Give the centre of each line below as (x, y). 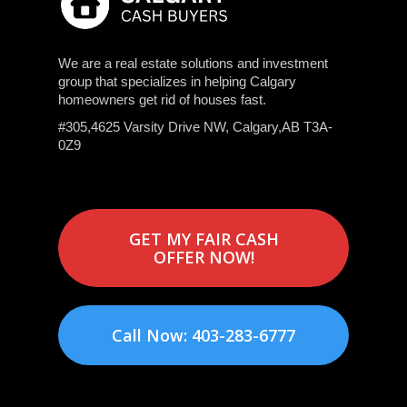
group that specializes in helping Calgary (177, 82)
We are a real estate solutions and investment (193, 64)
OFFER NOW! (203, 258)
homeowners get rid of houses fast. (162, 100)
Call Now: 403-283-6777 (203, 336)
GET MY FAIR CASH (203, 239)
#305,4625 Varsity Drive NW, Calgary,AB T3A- (195, 127)
